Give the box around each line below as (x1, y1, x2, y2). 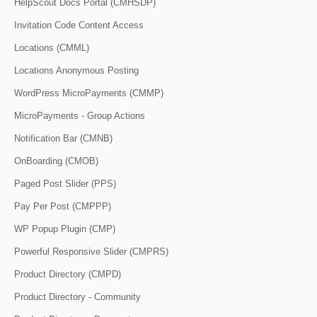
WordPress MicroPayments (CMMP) (14, 87, 163, 98)
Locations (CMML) (14, 42, 89, 53)
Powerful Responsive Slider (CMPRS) (14, 246, 168, 257)
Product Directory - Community (14, 291, 141, 302)
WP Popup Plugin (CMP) (14, 223, 115, 234)
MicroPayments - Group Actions (14, 110, 145, 121)
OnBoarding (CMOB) (14, 155, 98, 166)
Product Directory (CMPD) (14, 268, 121, 279)
